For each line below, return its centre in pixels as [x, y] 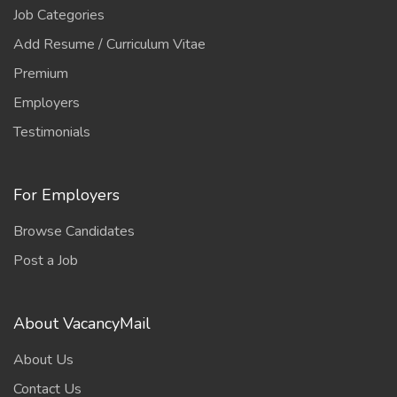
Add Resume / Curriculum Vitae [109, 44]
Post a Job [46, 261]
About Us [43, 360]
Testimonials [52, 132]
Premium [41, 74]
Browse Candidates [74, 231]
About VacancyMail [82, 323]
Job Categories [59, 15]
